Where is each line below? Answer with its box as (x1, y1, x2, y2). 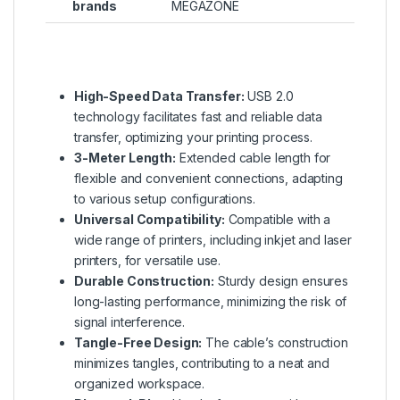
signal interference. (74, 314, 186, 330)
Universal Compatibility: (74, 212, 225, 228)
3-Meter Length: (74, 150, 176, 166)
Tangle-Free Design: (74, 335, 203, 351)
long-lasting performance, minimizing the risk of (74, 294, 347, 310)
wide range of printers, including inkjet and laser (74, 232, 352, 248)
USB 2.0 (244, 88, 294, 104)
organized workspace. (74, 376, 205, 392)
